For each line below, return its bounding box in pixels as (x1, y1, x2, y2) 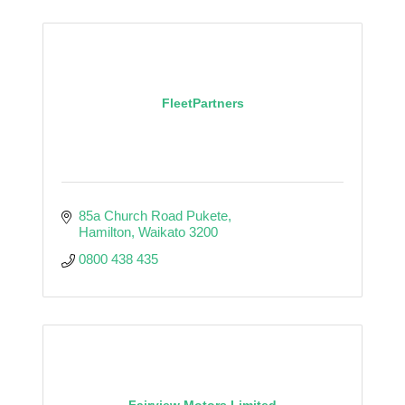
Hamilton (78, 223, 131, 240)
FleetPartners (161, 95, 244, 110)
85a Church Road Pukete (78, 207, 228, 223)
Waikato (137, 223, 185, 240)
